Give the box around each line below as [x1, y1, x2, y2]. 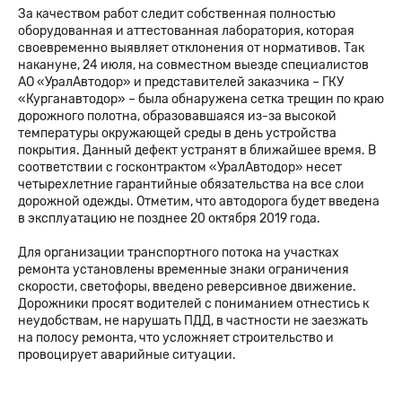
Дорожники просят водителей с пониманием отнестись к [18, 296, 369, 312]
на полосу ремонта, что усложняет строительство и [18, 330, 334, 346]
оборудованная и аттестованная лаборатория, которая [18, 22, 354, 39]
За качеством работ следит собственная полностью [18, 5, 336, 22]
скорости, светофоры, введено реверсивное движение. [18, 279, 356, 295]
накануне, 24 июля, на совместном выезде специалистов [18, 57, 369, 73]
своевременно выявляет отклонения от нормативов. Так [18, 39, 364, 56]
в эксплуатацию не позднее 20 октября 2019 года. [18, 210, 323, 226]
